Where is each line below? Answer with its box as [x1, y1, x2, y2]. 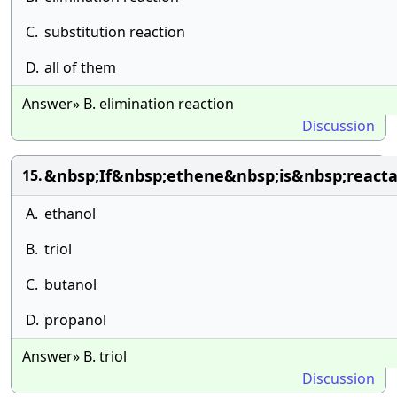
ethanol [44, 204, 96, 223]
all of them [44, 58, 116, 77]
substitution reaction [44, 22, 185, 42]
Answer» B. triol [22, 346, 127, 366]
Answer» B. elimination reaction [22, 94, 234, 113]
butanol [44, 275, 97, 294]
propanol [44, 310, 106, 330]
